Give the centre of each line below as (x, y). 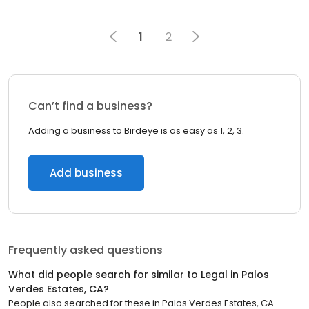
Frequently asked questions (86, 250)
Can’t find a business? (90, 106)
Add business (86, 173)
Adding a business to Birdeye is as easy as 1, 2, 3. (136, 131)
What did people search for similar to (104, 275)
